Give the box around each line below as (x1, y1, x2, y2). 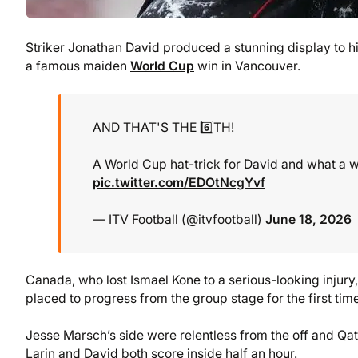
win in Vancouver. (194, 58, 300, 74)
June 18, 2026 (265, 211, 352, 227)
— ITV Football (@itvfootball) (93, 211, 265, 227)
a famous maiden (26, 58, 130, 74)
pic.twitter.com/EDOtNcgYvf (93, 174, 265, 190)
